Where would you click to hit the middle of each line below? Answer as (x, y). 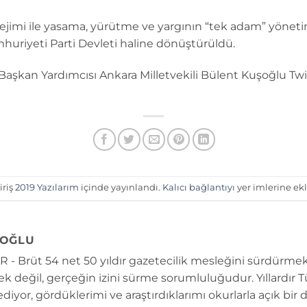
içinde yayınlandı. (121, 188)
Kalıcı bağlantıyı (199, 188)
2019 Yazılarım (47, 188)
